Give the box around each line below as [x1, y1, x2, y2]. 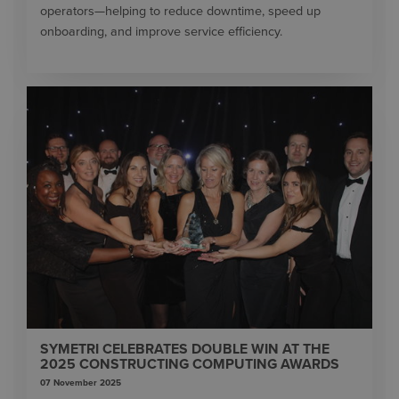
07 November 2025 [40, 378, 121, 389]
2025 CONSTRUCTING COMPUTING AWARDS [40, 354, 339, 373]
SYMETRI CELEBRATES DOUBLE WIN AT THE [40, 339, 330, 358]
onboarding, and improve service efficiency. [40, 23, 286, 39]
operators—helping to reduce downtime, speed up [40, 3, 321, 19]
